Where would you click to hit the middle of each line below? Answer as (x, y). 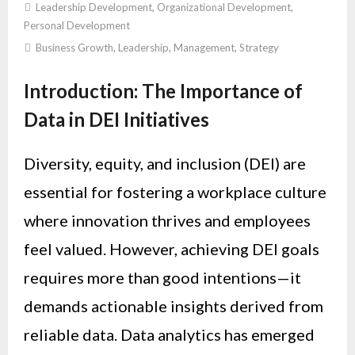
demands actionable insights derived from (174, 306)
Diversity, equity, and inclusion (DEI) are (165, 164)
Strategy (259, 48)
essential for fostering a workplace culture (175, 192)
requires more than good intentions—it (162, 278)
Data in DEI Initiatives (116, 119)
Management (204, 48)
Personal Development (77, 25)
